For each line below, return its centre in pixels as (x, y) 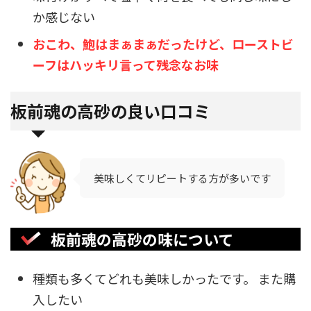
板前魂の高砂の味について (142, 239)
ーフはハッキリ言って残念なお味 (126, 64)
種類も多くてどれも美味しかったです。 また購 (164, 278)
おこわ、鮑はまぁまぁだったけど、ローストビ (163, 43)
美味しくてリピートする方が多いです (182, 178)
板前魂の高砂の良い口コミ (110, 111)
